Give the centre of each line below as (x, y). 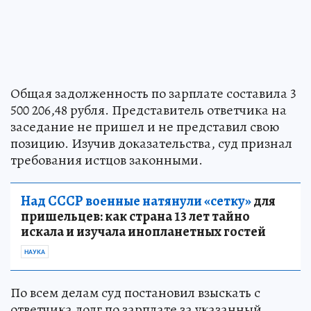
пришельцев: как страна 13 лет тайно (135, 216)
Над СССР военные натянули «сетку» (136, 201)
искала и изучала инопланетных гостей (143, 231)
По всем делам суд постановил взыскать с (135, 292)
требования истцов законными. (107, 160)
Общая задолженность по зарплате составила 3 (153, 93)
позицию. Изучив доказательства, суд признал (151, 143)
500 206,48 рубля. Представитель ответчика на (149, 110)
